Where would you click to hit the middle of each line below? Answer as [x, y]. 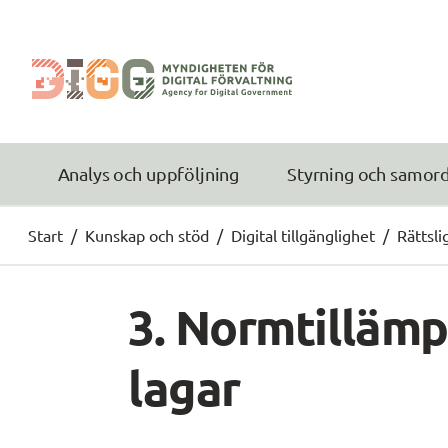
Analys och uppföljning [148, 174]
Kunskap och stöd [147, 234]
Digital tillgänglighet [303, 234]
